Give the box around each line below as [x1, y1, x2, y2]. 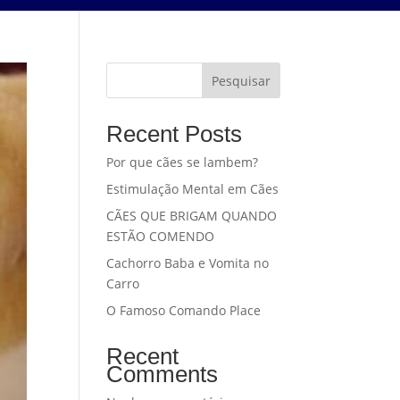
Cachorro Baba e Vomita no [106, 254, 270, 271]
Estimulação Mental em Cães [106, 179, 279, 197]
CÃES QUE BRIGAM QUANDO [106, 206, 278, 224]
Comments [106, 360, 219, 387]
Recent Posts [106, 120, 243, 147]
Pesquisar [211, 71, 271, 89]
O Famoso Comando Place [106, 301, 262, 319]
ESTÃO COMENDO [106, 227, 215, 245]
